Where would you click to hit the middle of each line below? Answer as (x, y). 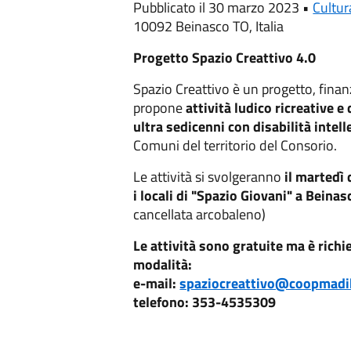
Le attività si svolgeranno (208, 177)
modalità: (163, 264)
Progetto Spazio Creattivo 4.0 (225, 58)
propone (160, 108)
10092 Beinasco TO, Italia (209, 26)
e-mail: (157, 283)
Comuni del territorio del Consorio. (235, 145)
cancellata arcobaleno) (200, 214)
